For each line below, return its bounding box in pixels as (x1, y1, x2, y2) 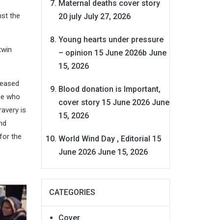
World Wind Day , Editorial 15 (58, 134, 161, 143)
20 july (58, 11, 82, 21)
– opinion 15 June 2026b (58, 48, 147, 57)
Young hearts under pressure (58, 34, 164, 44)
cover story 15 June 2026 (58, 97, 150, 107)
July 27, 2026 (83, 11, 131, 21)
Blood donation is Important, (58, 84, 161, 94)
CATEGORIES (49, 187, 95, 197)
